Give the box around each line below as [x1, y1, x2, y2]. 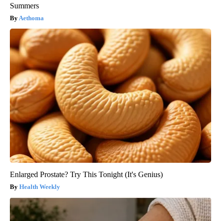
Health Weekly [19, 183, 60, 190]
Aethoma [19, 14, 44, 22]
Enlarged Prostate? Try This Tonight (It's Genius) [10, 170, 163, 179]
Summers [10, 1, 39, 10]
